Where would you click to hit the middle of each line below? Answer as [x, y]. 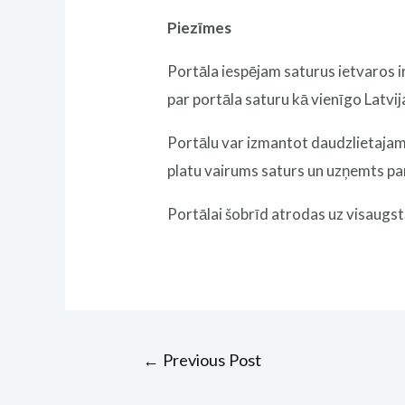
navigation [151, 381]
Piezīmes [200, 27]
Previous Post [210, 359]
